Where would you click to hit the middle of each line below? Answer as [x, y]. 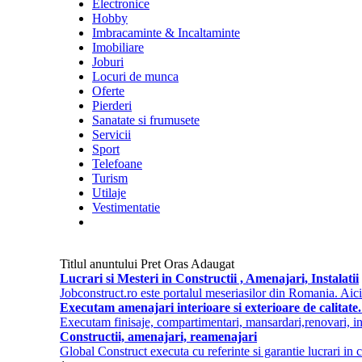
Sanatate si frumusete [146, 120]
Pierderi [112, 105]
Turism [110, 178]
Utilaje [109, 193]
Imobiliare [118, 47]
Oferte [108, 91]
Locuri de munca [135, 76]
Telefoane [117, 164]
